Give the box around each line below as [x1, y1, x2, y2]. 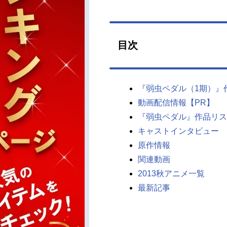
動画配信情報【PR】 [138, 98, 214, 107]
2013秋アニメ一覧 [138, 169, 205, 178]
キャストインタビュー [138, 127, 219, 135]
